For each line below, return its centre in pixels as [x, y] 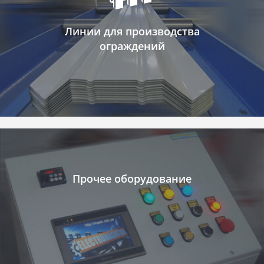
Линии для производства [132, 31]
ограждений [132, 46]
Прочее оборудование [132, 179]
